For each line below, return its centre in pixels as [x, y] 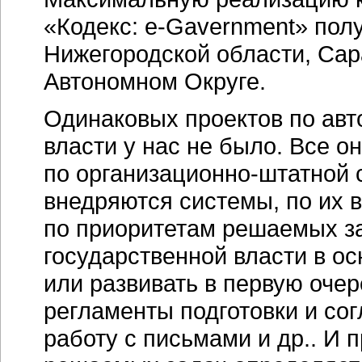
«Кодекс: [94, 26]
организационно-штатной [213, 173]
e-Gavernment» [226, 26]
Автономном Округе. [155, 81]
